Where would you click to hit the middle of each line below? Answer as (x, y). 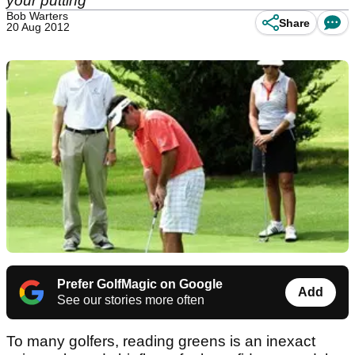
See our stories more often (131, 300)
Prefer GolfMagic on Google (140, 284)
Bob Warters (37, 16)
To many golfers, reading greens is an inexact (161, 342)
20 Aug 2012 (38, 27)
